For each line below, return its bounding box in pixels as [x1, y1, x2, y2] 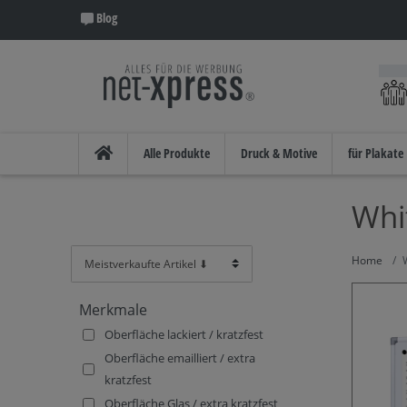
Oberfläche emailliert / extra [104, 350, 255, 367]
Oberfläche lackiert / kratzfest [104, 326, 263, 343]
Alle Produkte [144, 144, 210, 162]
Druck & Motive [241, 144, 317, 162]
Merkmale [79, 299, 147, 320]
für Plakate [348, 144, 403, 162]
